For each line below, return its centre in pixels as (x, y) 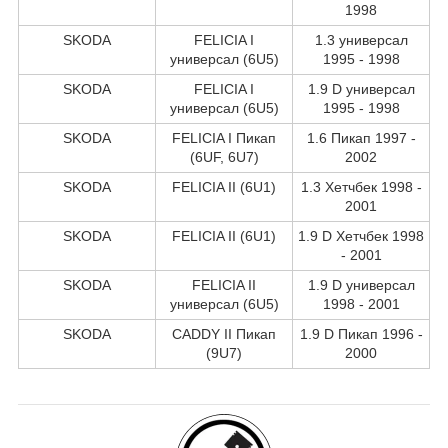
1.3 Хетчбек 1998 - (361, 186)
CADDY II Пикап (224, 333)
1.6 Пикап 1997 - (361, 137)
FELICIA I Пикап (224, 137)
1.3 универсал (361, 39)
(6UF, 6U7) (224, 156)
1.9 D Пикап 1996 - (361, 333)
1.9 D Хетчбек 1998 (361, 235)
